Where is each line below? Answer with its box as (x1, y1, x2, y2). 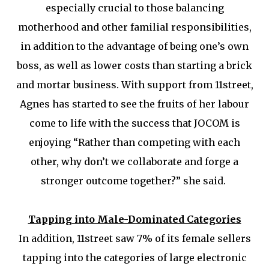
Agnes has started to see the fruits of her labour (20, 98, 249, 110)
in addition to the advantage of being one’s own (20, 40, 249, 52)
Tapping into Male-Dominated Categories (28, 213, 241, 225)
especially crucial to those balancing (45, 2, 224, 14)
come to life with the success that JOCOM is (29, 117, 240, 129)
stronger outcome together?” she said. (41, 175, 228, 187)
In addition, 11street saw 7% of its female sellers (18, 232, 251, 244)
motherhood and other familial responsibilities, (17, 21, 252, 33)
